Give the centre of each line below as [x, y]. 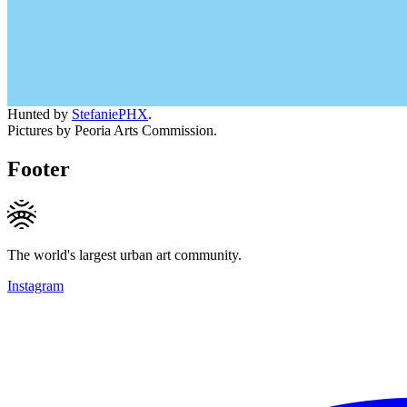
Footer [39, 169]
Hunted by [40, 114]
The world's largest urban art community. [124, 254]
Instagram [35, 285]
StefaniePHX [110, 114]
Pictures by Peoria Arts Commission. [112, 130]
